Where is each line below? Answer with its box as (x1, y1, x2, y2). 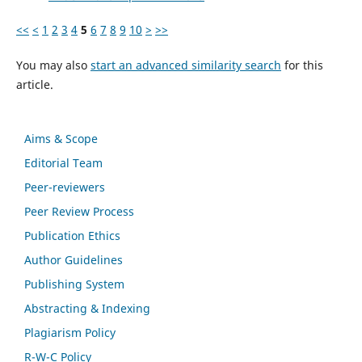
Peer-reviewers (24, 179, 105, 196)
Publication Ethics (24, 228, 120, 244)
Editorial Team (24, 155, 103, 171)
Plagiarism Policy (24, 324, 116, 340)
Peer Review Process (24, 204, 134, 220)
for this (280, 57, 323, 74)
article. (15, 77, 53, 93)
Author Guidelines (24, 251, 123, 267)
